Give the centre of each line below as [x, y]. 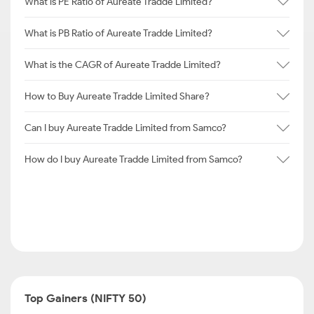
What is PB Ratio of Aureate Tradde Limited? [118, 33]
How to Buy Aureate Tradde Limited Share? [117, 96]
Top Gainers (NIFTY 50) [86, 298]
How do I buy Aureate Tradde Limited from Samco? [134, 159]
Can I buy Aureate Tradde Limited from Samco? [125, 128]
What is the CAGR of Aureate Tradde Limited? [123, 64]
